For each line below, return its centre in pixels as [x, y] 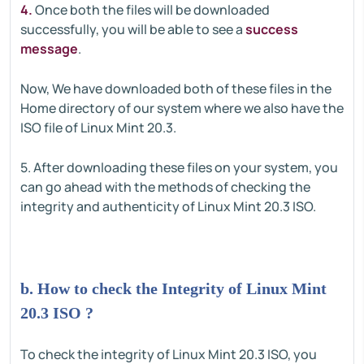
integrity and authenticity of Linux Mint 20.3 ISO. [168, 206]
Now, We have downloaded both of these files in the [176, 89]
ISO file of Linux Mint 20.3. [98, 128]
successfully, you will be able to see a [133, 29]
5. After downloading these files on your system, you [179, 167]
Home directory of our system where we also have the [182, 108]
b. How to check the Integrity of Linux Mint [173, 288]
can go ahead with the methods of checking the [165, 187]
